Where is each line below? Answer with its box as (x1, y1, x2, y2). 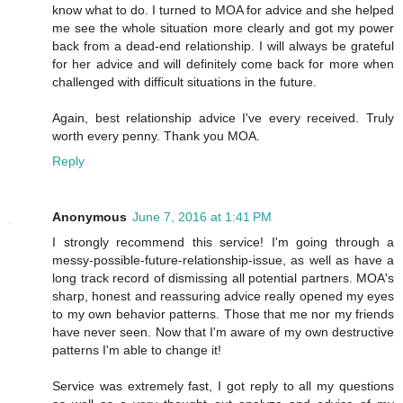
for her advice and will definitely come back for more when (52, 56, 394, 71)
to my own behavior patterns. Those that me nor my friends (52, 306, 394, 321)
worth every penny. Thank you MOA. (52, 128, 260, 143)
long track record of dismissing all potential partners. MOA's (52, 270, 394, 285)
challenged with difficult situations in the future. (52, 74, 317, 89)
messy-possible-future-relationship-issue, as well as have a (52, 252, 394, 267)
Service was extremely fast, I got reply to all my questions (52, 378, 394, 393)
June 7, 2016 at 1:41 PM (132, 209, 272, 224)
